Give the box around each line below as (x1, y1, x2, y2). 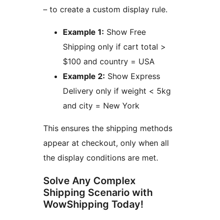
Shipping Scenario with (43, 187, 153, 199)
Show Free (104, 27, 146, 37)
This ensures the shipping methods (43, 123, 172, 134)
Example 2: (63, 71, 105, 82)
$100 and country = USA (63, 56, 155, 67)
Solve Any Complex (43, 175, 136, 187)
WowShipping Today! (43, 198, 143, 211)
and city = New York (63, 101, 139, 111)
